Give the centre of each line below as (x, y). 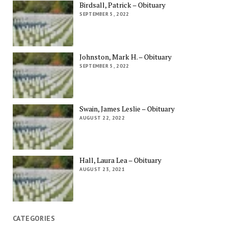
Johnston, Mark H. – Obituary (126, 56)
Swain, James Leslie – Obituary (127, 108)
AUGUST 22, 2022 (102, 118)
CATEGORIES (34, 218)
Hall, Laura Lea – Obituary (121, 160)
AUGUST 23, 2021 (102, 169)
